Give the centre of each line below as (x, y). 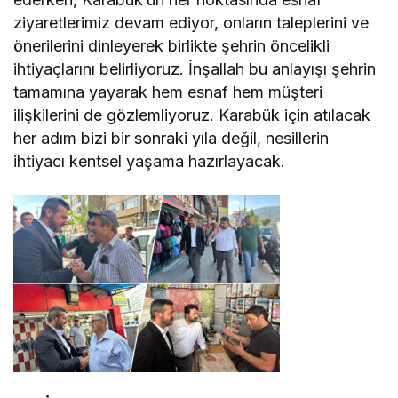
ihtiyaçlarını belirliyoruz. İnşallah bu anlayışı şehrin (195, 69)
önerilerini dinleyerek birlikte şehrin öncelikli (172, 46)
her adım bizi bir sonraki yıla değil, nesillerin (171, 139)
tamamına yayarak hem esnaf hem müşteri (168, 92)
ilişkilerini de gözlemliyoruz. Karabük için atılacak (192, 115)
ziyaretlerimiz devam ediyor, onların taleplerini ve (191, 23)
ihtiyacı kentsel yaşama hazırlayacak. (150, 162)
